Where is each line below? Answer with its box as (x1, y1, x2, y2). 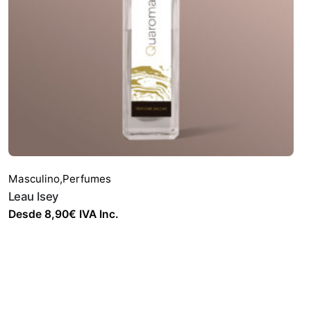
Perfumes (62, 172, 111, 186)
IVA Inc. (76, 208, 119, 221)
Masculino (8, 172, 60, 186)
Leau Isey (8, 190, 59, 204)
